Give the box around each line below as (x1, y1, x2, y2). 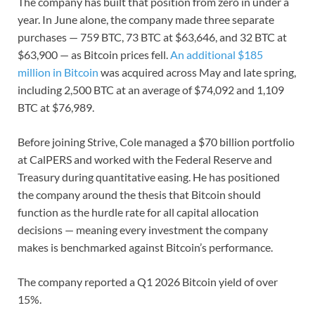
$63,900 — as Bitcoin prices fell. (18, 48, 170, 62)
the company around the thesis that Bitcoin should (18, 188, 261, 202)
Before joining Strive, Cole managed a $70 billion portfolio (18, 135, 295, 149)
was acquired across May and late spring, (98, 65, 296, 79)
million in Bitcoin (18, 65, 98, 79)
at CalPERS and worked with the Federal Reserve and (18, 153, 272, 167)
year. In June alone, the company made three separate (18, 13, 274, 27)
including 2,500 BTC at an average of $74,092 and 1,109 (18, 83, 284, 97)
